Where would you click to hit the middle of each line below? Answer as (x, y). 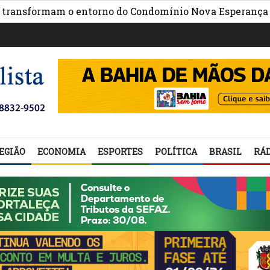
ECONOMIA (61, 152)
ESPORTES (120, 152)
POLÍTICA (176, 152)
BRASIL (225, 152)
